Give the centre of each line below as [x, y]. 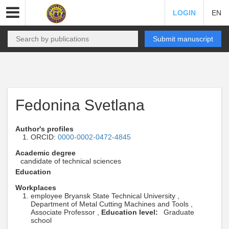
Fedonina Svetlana [80, 105]
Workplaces [36, 188]
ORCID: [44, 137]
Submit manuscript [183, 39]
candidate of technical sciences [71, 161]
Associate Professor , [66, 212]
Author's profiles [44, 129]
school [41, 220]
